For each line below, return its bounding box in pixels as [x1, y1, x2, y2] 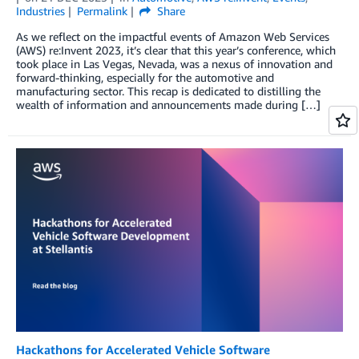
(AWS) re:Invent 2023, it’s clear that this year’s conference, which [16, 42, 336, 57]
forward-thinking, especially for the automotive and [16, 70, 274, 84]
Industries [16, 3, 65, 18]
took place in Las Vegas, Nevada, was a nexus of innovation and [16, 56, 333, 71]
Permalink [76, 3, 127, 18]
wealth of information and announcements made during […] [16, 97, 321, 111]
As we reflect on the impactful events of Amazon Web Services [16, 29, 329, 43]
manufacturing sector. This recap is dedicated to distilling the [16, 83, 321, 98]
